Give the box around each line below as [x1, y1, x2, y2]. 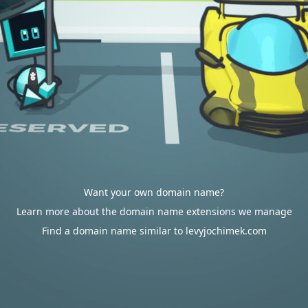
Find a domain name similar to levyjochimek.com [41, 224, 267, 237]
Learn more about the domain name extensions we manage [16, 205, 292, 218]
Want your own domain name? [84, 186, 224, 199]
